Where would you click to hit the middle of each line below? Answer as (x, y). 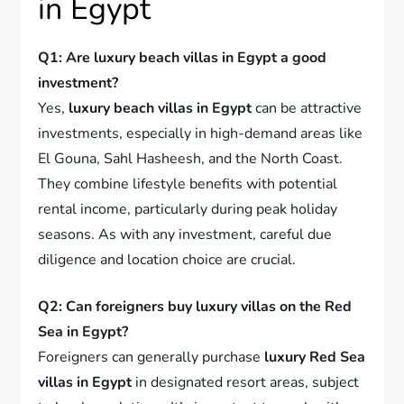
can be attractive (307, 109)
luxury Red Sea (315, 358)
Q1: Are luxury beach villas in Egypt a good (183, 58)
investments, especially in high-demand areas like (201, 134)
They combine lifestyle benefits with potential (188, 184)
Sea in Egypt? (83, 332)
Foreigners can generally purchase (151, 358)
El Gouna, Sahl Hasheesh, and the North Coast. (191, 159)
